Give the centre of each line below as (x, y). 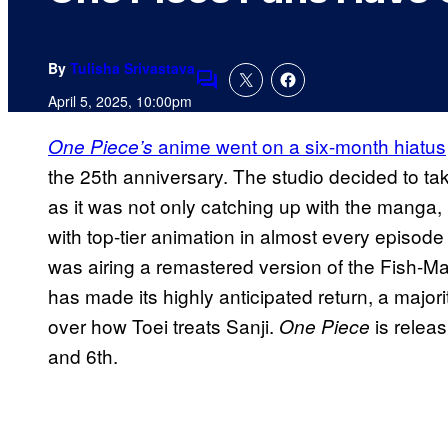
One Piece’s (100, 146)
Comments (241, 93)
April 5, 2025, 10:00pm (120, 101)
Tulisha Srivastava (132, 68)
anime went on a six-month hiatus (299, 146)
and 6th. (83, 356)
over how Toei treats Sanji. (163, 326)
